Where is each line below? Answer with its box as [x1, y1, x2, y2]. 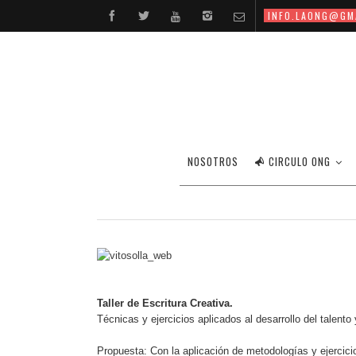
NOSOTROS [188, 153, 238, 169]
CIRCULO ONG [269, 153, 331, 169]
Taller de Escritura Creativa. [97, 297, 233, 309]
